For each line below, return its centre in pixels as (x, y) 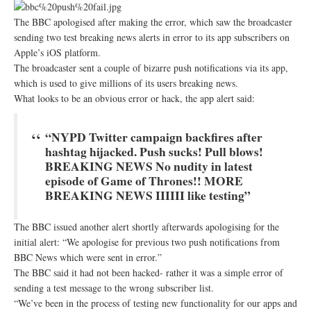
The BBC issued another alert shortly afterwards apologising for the (146, 226)
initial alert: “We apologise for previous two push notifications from (147, 242)
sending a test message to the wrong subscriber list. (114, 287)
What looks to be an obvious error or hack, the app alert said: (134, 98)
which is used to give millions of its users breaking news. (126, 83)
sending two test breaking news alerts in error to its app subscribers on (152, 37)
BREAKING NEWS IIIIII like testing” (148, 195)
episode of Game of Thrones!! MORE (144, 180)
